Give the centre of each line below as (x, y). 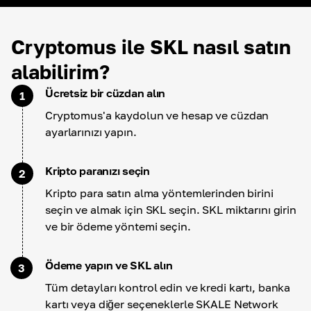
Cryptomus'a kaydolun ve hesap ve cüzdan (157, 115)
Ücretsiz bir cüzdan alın (106, 93)
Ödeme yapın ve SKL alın (109, 265)
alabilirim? (60, 72)
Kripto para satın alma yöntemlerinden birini (159, 193)
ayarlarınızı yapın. (91, 132)
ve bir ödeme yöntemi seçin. (118, 226)
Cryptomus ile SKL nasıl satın (151, 47)
